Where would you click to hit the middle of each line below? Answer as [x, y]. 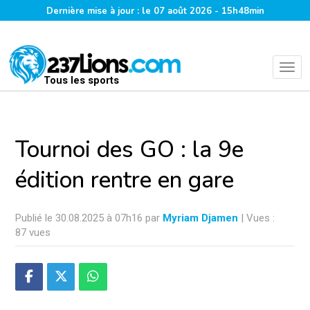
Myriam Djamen [200, 218]
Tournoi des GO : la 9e [129, 150]
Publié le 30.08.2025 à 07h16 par [89, 218]
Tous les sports [81, 80]
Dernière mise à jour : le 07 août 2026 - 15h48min [155, 11]
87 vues [33, 232]
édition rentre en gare [125, 180]
